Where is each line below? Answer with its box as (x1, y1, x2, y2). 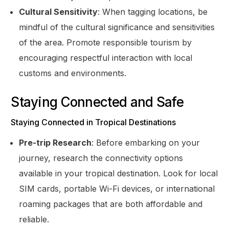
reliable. (19, 214, 50, 224)
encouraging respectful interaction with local (19, 52, 193, 63)
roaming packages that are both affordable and (19, 198, 203, 209)
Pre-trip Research (19, 137, 92, 148)
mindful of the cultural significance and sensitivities (19, 21, 215, 32)
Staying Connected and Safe (11, 94, 184, 110)
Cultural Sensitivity (19, 6, 98, 17)
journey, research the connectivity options (19, 152, 184, 163)
